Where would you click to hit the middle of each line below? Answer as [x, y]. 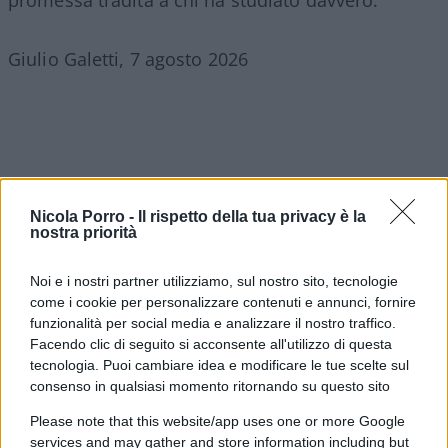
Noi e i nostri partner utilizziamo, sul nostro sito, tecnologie [214, 280]
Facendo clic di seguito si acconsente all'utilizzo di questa [211, 343]
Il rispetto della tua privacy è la [252, 216]
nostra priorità [83, 232]
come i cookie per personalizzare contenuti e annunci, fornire [223, 301]
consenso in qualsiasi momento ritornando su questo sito [210, 385]
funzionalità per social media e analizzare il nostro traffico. [213, 322]
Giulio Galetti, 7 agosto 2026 [128, 59]
